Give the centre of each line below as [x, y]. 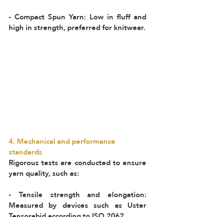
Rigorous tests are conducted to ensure [77, 163]
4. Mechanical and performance [63, 141]
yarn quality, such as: [46, 173]
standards [27, 152]
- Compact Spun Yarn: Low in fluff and [77, 17]
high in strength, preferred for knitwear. [77, 27]
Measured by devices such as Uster [77, 205]
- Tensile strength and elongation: [77, 194]
